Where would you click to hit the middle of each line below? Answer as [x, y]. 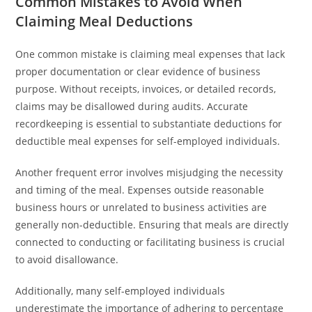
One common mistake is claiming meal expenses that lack [150, 54]
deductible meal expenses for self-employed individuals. [148, 141]
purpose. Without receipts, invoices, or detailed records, [146, 89]
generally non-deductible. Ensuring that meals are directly [152, 225]
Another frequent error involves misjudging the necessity [149, 172]
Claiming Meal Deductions [104, 21]
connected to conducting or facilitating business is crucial [150, 242]
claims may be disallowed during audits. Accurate [132, 106]
